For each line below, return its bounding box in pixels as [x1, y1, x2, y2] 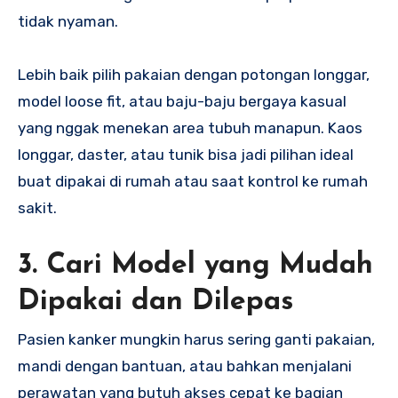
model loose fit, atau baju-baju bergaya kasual [18, 92, 346, 110]
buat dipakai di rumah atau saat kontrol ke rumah [18, 171, 368, 190]
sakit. [18, 198, 57, 217]
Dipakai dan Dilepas [18, 287, 293, 316]
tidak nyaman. [18, 12, 118, 30]
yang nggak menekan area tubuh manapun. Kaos [18, 118, 362, 137]
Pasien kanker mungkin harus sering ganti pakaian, [18, 330, 375, 349]
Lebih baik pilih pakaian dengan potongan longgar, [18, 65, 370, 84]
